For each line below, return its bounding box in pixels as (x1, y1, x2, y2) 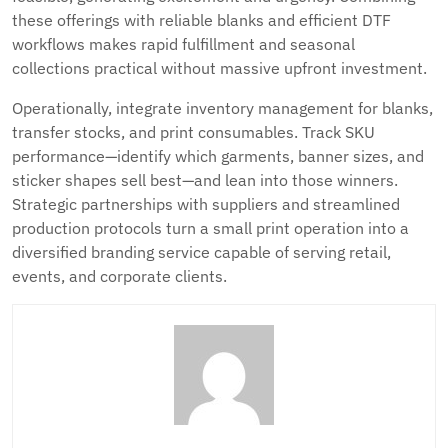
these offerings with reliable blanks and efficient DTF (12, 10, 391, 30)
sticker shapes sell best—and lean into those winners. (12, 170, 398, 190)
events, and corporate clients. (12, 266, 227, 286)
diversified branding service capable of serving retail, (12, 242, 391, 262)
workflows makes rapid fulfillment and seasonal (12, 34, 355, 54)
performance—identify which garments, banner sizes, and (12, 146, 424, 166)
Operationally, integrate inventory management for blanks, (12, 98, 433, 118)
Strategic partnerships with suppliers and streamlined (12, 194, 400, 214)
